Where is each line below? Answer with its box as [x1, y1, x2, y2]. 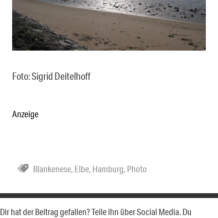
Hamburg [92, 163, 124, 175]
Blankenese [33, 163, 71, 175]
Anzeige [12, 109, 38, 120]
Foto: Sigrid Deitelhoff [12, 70, 91, 82]
